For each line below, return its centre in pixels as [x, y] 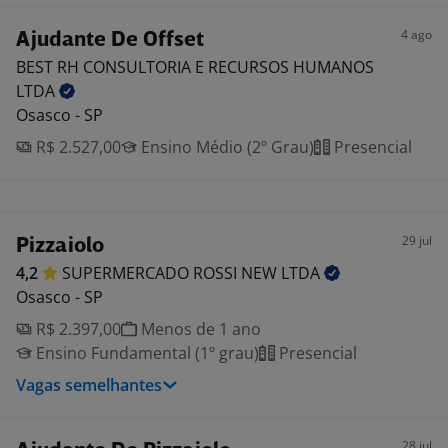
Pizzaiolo [60, 246]
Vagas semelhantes [89, 385]
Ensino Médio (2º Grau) [225, 147]
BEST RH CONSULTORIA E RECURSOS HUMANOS [195, 67]
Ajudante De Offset [110, 40]
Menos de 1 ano [199, 329]
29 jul [417, 240]
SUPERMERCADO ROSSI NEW [171, 273]
